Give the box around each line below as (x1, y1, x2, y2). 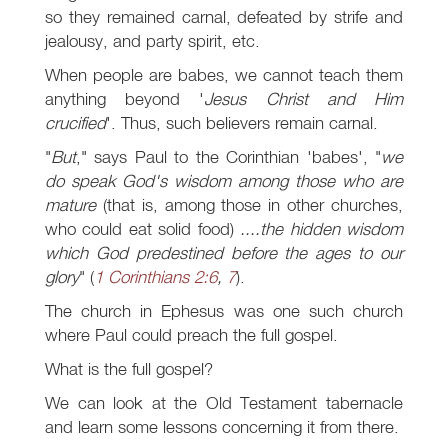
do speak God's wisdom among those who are (45, 170, 403, 192)
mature (45, 194, 96, 216)
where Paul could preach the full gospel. (45, 324, 338, 346)
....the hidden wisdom (240, 218, 404, 240)
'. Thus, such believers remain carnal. (106, 112, 378, 134)
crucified (45, 112, 106, 134)
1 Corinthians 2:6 (94, 266, 217, 288)
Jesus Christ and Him (204, 88, 404, 110)
